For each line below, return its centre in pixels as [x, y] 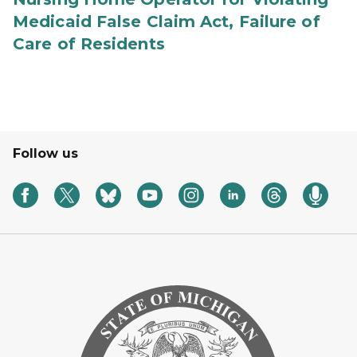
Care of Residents [89, 44]
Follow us [45, 153]
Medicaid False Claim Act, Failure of [167, 22]
